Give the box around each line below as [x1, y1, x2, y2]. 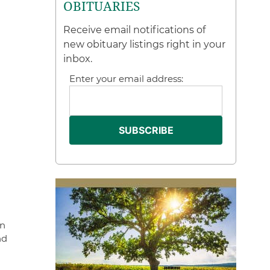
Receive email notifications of [63, 24, 206, 36]
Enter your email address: [69, 73, 184, 84]
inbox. [63, 53, 93, 64]
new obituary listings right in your [63, 39, 226, 50]
